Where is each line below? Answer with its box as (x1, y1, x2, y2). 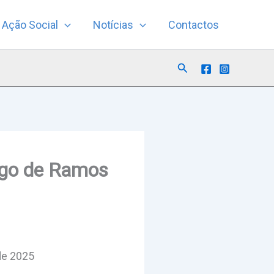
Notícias (93, 18, 134, 31)
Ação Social (2, 18, 59, 31)
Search (176, 59, 211, 73)
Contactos (168, 18, 219, 31)
